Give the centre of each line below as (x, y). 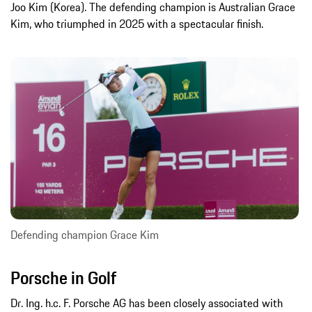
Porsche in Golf (63, 278)
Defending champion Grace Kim (85, 235)
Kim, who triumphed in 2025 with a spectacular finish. (137, 24)
